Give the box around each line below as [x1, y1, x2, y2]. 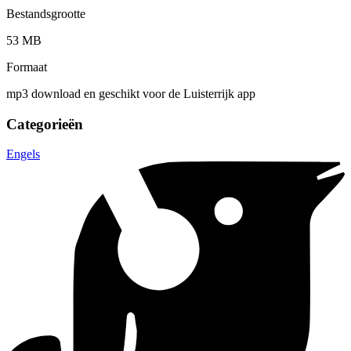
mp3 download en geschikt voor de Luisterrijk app [6, 86, 255, 100]
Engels [6, 147, 40, 161]
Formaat [6, 60, 47, 74]
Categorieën [6, 115, 83, 132]
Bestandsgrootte [6, 6, 85, 20]
